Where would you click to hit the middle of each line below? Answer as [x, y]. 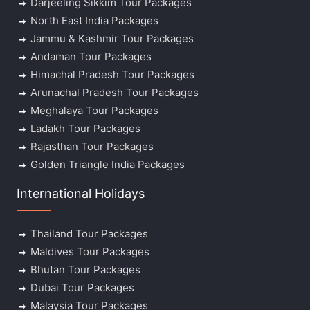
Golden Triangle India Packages [107, 165]
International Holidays [80, 194]
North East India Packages [94, 21]
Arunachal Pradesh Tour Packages [114, 93]
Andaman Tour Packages [91, 57]
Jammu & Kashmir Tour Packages [112, 39]
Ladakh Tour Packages [85, 129]
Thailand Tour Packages [89, 234]
